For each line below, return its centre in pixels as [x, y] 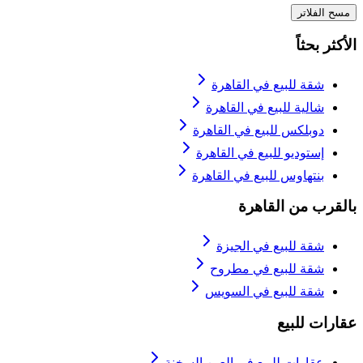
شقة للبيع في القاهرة [268, 84]
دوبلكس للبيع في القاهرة [258, 130]
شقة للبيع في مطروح [267, 269]
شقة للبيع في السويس [265, 292]
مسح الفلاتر [324, 13]
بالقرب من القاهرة [297, 207]
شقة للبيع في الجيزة [270, 246]
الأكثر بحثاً [326, 45]
